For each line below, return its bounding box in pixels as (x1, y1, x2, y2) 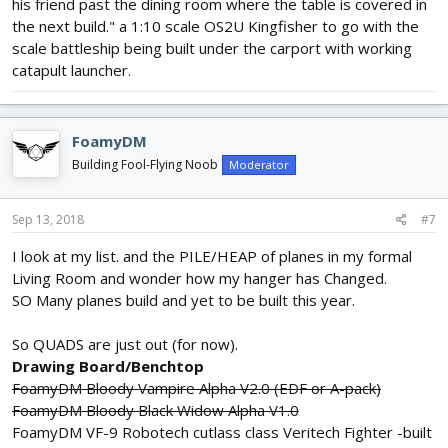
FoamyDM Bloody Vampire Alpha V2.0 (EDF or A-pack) (12, 377, 381, 398)
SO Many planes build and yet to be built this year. (12, 289, 355, 310)
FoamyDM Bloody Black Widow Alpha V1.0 (12, 399, 299, 420)
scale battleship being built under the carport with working (12, 38, 412, 59)
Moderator (229, 157, 289, 173)
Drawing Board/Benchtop (12, 355, 204, 376)
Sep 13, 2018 (12, 210, 84, 228)
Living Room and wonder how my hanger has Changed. (12, 267, 387, 288)
